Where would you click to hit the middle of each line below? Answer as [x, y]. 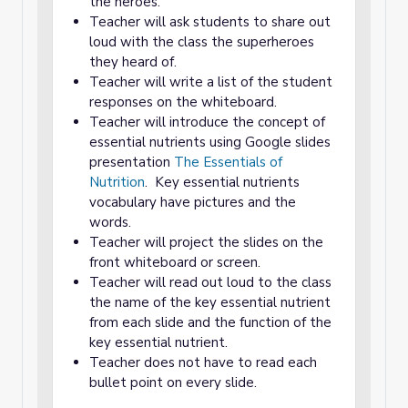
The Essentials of [228, 162]
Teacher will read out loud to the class [210, 282]
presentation [132, 162]
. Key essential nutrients [222, 182]
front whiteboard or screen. [175, 262]
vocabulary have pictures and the [193, 202]
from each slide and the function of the [210, 322]
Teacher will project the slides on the [206, 242]
